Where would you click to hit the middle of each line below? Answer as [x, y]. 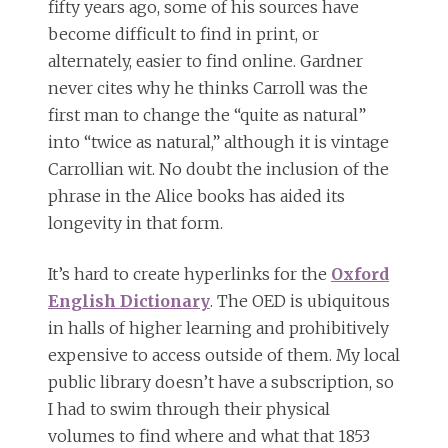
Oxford [360, 274]
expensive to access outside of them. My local [224, 355]
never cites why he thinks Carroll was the [208, 88]
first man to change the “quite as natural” [207, 115]
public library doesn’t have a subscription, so [221, 382]
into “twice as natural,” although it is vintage [218, 142]
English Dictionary [129, 301]
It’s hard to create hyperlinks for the [189, 274]
